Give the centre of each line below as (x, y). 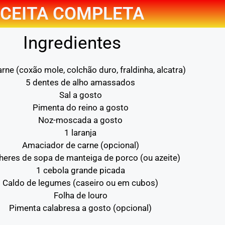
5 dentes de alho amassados (81, 82)
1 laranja (81, 133)
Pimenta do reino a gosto (80, 107)
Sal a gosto (80, 95)
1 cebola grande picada (80, 170)
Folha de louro (80, 195)
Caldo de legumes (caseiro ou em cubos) (81, 183)
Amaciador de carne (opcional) (80, 145)
